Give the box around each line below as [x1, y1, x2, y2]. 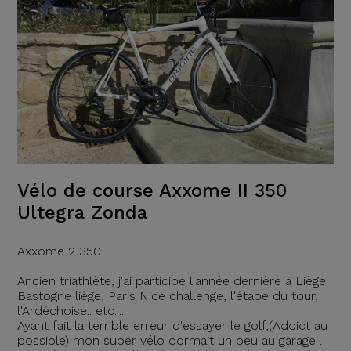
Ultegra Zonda [16, 201, 147, 224]
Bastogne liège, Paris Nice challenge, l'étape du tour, [16, 288, 318, 304]
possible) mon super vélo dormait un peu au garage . [16, 333, 322, 349]
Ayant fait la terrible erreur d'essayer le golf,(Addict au [16, 318, 327, 334]
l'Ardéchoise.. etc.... [16, 303, 124, 319]
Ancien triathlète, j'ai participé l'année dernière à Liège [16, 273, 326, 289]
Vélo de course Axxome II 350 [16, 179, 287, 202]
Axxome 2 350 [16, 244, 101, 259]
